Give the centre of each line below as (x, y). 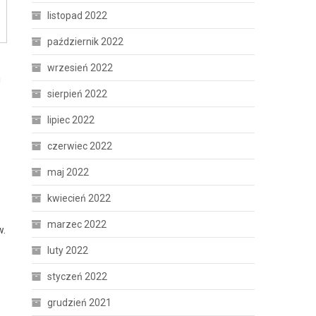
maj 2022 (68, 172)
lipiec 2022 (71, 120)
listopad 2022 (78, 16)
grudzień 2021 (80, 303)
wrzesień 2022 (80, 68)
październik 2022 (86, 42)
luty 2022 (68, 250)
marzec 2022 (77, 224)
